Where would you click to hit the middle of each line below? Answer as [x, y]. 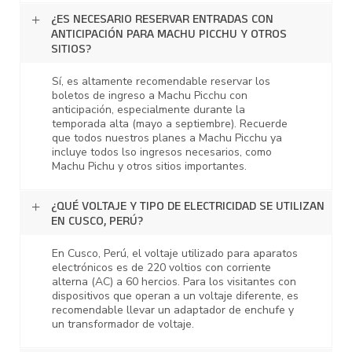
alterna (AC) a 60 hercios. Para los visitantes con [174, 282]
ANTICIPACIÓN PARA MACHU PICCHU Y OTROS [169, 36]
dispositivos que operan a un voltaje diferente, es [175, 296]
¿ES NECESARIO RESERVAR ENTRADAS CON [162, 21]
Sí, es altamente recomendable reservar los [161, 82]
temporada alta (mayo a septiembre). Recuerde [170, 124]
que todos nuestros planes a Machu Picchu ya [167, 138]
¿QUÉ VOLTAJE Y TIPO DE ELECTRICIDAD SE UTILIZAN [188, 208]
